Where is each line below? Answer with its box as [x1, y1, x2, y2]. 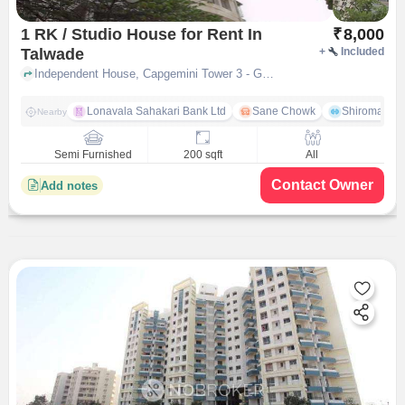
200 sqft [183, 148, 222, 162]
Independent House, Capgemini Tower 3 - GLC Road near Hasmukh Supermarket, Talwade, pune [261, 66, 274, 80]
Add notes [40, 178, 98, 193]
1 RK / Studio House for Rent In [20, 25, 248, 43]
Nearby [36, 106, 67, 117]
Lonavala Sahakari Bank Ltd [86, 105, 226, 118]
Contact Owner [271, 177, 374, 193]
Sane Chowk [251, 105, 316, 118]
